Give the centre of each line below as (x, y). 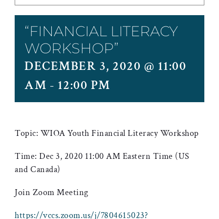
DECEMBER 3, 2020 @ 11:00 (105, 66)
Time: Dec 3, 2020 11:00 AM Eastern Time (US (102, 156)
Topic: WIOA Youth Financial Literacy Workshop (107, 133)
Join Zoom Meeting (52, 192)
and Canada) (38, 169)
